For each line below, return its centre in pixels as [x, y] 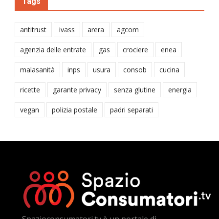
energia [180, 89]
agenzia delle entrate [53, 49]
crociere [135, 49]
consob [135, 69]
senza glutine [135, 89]
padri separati [131, 109]
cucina [169, 69]
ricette [30, 89]
